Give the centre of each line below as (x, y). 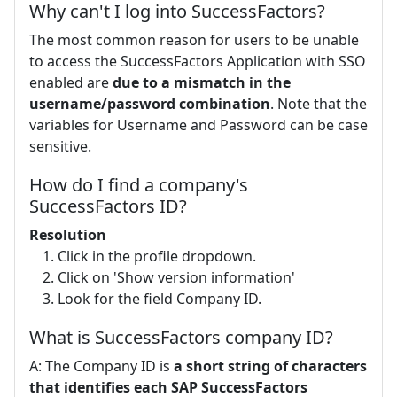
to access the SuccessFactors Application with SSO (198, 61)
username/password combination (150, 104)
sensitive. (60, 146)
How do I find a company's (139, 185)
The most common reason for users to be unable (194, 40)
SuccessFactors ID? (108, 206)
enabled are (71, 82)
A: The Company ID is (101, 366)
